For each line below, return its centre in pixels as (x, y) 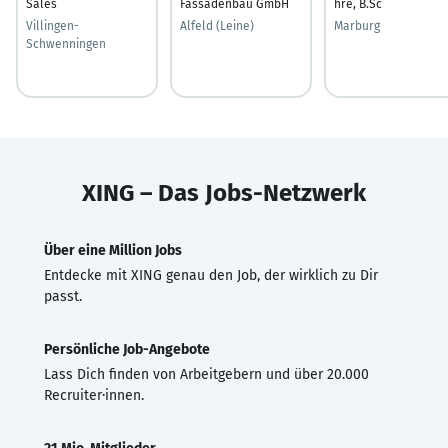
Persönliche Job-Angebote (127, 349)
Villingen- (52, 25)
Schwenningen (66, 43)
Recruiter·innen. (94, 395)
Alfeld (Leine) (217, 25)
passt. (63, 296)
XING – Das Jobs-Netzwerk (224, 192)
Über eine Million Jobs (113, 250)
